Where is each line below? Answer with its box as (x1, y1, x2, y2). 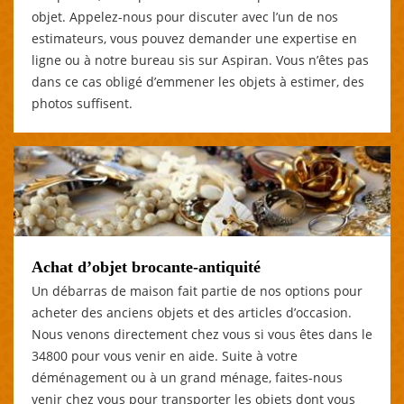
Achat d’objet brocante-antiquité (32, 257, 261, 276)
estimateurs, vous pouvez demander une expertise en (32, 29, 357, 47)
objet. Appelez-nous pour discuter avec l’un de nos (32, 7, 338, 25)
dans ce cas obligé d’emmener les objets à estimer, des (32, 72, 364, 90)
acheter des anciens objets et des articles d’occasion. (32, 303, 352, 321)
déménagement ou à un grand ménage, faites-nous (32, 368, 343, 386)
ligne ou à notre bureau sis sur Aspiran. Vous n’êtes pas (32, 50, 369, 69)
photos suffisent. (32, 94, 133, 112)
